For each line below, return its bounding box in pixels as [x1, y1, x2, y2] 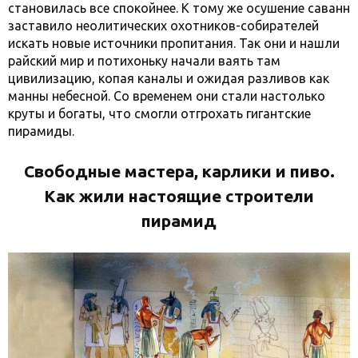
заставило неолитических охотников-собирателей [8, 18, 319, 33]
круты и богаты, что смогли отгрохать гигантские [8, 106, 311, 121]
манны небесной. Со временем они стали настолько [8, 89, 325, 103]
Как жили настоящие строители [44, 186, 314, 205]
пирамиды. [8, 124, 74, 138]
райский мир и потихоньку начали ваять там [8, 54, 280, 68]
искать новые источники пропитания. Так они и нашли [8, 36, 340, 50]
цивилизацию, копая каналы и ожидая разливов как [8, 71, 329, 86]
